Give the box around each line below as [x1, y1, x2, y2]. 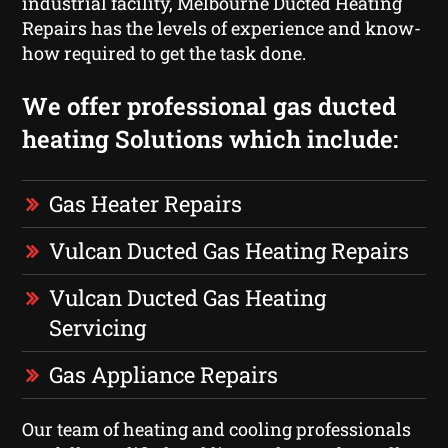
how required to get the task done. [22, 40, 307, 65]
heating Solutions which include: [22, 122, 399, 155]
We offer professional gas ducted [22, 89, 397, 122]
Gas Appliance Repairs [49, 359, 279, 389]
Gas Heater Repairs [49, 188, 243, 218]
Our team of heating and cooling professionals [22, 416, 412, 441]
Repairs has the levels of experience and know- [22, 15, 422, 40]
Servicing [49, 312, 147, 342]
